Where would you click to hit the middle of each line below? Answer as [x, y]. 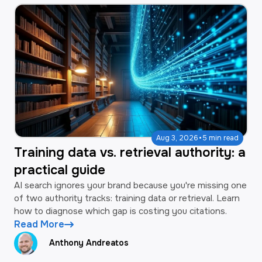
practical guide [60, 170]
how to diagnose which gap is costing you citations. [120, 211]
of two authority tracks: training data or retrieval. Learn [127, 198]
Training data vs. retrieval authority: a [130, 152]
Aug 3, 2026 [177, 138]
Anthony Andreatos [89, 243]
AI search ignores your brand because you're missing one [130, 185]
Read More [39, 224]
